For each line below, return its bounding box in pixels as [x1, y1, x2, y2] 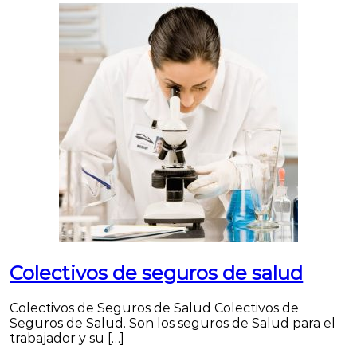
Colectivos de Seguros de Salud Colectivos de [10, 300, 300, 316]
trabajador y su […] [10, 330, 125, 346]
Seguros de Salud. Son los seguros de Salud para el [10, 315, 336, 331]
